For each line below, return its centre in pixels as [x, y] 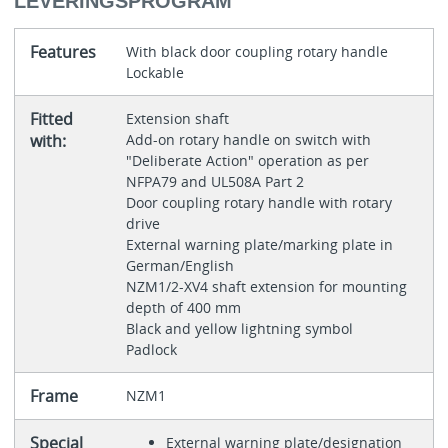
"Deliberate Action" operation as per [247, 160]
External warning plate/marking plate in [259, 244]
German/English [181, 265]
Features [62, 51]
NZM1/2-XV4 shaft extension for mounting [266, 286]
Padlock [151, 349]
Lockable [154, 72]
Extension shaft [179, 118]
